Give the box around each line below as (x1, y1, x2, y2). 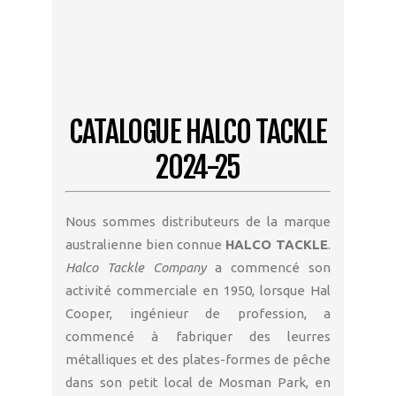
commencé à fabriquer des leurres (65, 329, 331, 345)
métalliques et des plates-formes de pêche (65, 352, 331, 368)
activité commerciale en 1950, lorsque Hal (65, 283, 331, 299)
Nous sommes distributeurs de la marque (65, 214, 331, 230)
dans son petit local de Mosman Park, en (65, 375, 331, 391)
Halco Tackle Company (65, 260, 206, 276)
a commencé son (206, 260, 331, 276)
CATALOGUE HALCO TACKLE (68, 112, 328, 150)
